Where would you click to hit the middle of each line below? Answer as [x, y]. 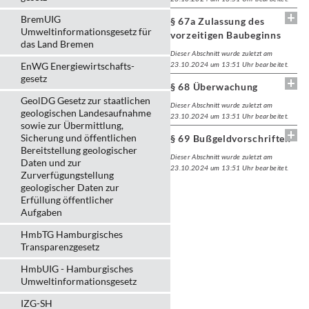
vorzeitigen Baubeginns [226, 35]
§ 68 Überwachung [215, 87]
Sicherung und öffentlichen [79, 138]
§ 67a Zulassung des [218, 21]
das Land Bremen [57, 44]
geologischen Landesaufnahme [86, 113]
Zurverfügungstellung [67, 175]
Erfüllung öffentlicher [67, 200]
